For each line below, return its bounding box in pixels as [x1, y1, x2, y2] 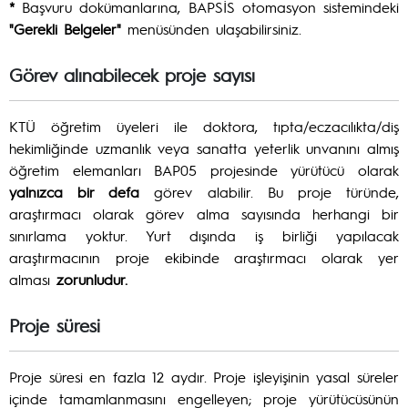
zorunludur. [56, 270, 127, 289]
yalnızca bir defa [9, 182, 140, 201]
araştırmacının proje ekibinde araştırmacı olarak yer [9, 248, 399, 267]
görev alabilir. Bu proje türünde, [139, 182, 400, 201]
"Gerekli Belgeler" [9, 19, 121, 38]
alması [9, 270, 56, 289]
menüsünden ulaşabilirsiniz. [121, 19, 301, 38]
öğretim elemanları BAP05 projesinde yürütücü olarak [9, 160, 399, 179]
